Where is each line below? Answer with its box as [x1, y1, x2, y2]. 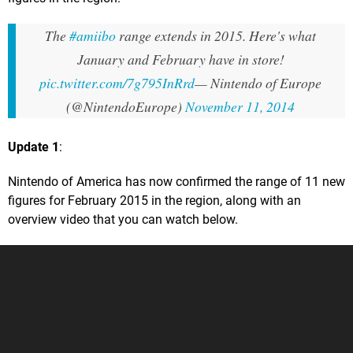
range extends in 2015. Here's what [116, 25, 316, 45]
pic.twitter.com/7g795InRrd [39, 72, 195, 92]
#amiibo [69, 25, 116, 45]
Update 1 [8, 139, 59, 154]
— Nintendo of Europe [195, 72, 321, 92]
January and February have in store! [76, 49, 284, 69]
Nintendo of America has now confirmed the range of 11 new [8, 173, 345, 189]
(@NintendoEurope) [66, 96, 185, 116]
